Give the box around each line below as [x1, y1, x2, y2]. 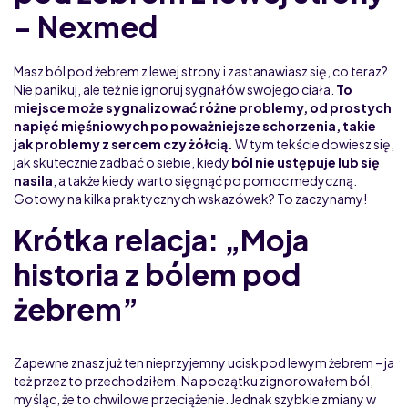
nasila [14, 171, 53, 189]
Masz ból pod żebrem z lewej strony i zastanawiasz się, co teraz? [14, 62, 388, 79]
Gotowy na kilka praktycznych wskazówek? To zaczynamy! [14, 189, 367, 207]
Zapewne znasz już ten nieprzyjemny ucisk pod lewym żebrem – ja [14, 353, 394, 371]
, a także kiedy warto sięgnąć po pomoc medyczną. [53, 171, 357, 189]
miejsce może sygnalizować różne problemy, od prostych [14, 98, 392, 116]
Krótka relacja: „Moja [14, 220, 309, 258]
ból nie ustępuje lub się [231, 153, 380, 170]
